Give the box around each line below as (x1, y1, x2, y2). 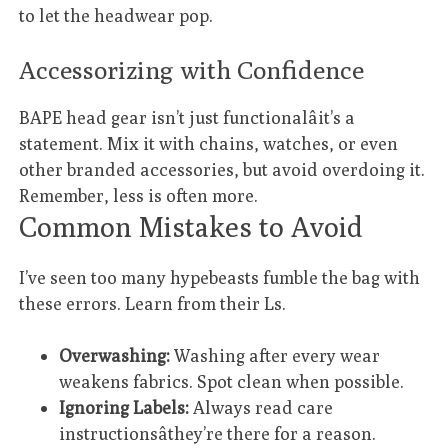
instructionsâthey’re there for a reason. (59, 423, 377, 445)
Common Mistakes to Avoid (19, 209, 364, 243)
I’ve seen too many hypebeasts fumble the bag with (19, 267, 421, 289)
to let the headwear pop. (19, 4, 214, 26)
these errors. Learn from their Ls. (19, 293, 287, 315)
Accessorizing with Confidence (19, 55, 365, 86)
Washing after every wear (170, 345, 381, 367)
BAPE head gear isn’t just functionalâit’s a (19, 106, 356, 128)
